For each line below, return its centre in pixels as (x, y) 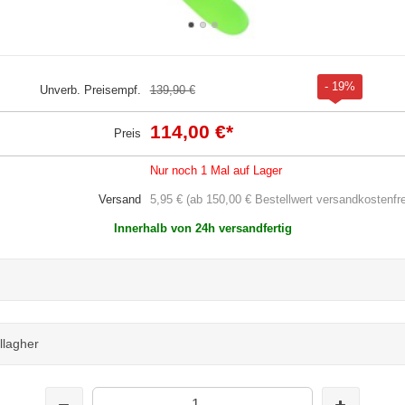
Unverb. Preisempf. (90, 89)
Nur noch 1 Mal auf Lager (216, 170)
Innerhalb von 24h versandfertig (202, 228)
